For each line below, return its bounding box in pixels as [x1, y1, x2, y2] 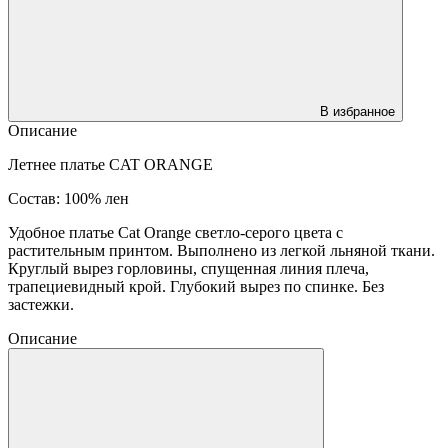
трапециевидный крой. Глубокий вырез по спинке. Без [8, 277, 384, 295]
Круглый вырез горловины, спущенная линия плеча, [8, 259, 369, 277]
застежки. [8, 295, 74, 313]
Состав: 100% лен [8, 189, 129, 207]
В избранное [320, 103, 395, 119]
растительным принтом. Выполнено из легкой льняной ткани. [8, 241, 435, 259]
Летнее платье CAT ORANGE [8, 155, 225, 173]
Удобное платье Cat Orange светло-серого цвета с [8, 223, 343, 241]
